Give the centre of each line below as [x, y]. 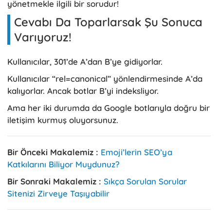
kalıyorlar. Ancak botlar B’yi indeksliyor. [83, 91]
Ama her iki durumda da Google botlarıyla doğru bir [109, 108]
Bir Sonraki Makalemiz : [55, 181]
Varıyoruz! [43, 37]
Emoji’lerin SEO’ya [136, 152]
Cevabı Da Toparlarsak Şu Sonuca [108, 22]
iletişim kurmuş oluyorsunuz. [63, 120]
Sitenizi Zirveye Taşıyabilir [58, 193]
